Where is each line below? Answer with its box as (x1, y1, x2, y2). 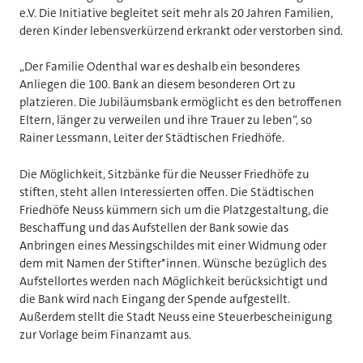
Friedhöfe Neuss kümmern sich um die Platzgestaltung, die (19, 201, 329, 218)
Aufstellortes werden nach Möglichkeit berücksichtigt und (19, 272, 327, 289)
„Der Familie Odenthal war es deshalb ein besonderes (19, 58, 300, 75)
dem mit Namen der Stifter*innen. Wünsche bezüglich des (19, 254, 327, 271)
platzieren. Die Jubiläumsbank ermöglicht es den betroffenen (19, 94, 342, 111)
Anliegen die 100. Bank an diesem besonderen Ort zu (19, 76, 296, 93)
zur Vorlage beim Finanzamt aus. (19, 326, 191, 343)
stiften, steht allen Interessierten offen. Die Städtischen (19, 183, 314, 200)
